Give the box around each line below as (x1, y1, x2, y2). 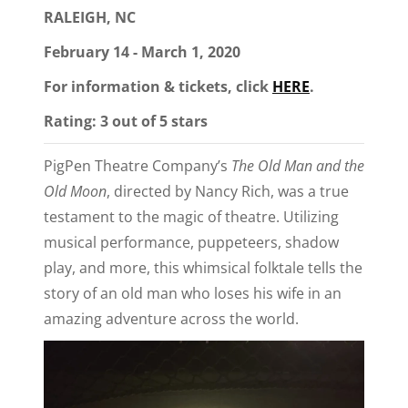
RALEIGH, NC (44, 6, 136, 27)
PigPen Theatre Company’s (44, 155, 231, 176)
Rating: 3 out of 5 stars (44, 110, 208, 131)
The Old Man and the (231, 155, 364, 176)
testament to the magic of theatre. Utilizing (44, 206, 339, 227)
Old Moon (44, 180, 107, 201)
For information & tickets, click (44, 76, 272, 97)
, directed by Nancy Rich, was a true (107, 180, 349, 201)
